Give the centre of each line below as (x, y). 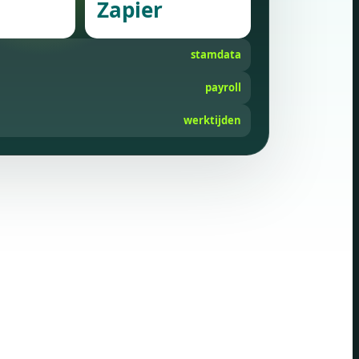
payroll (223, 87)
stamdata (216, 54)
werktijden (212, 120)
